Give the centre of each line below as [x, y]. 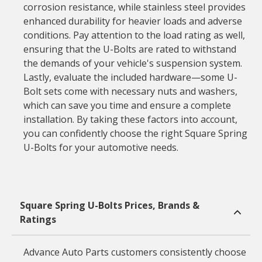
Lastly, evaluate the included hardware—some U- [130, 77]
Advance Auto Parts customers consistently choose [135, 252]
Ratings [38, 219]
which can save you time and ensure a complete [127, 105]
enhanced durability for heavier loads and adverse [132, 21]
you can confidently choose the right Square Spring [135, 133]
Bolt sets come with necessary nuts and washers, [130, 91]
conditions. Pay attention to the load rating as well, [134, 35]
